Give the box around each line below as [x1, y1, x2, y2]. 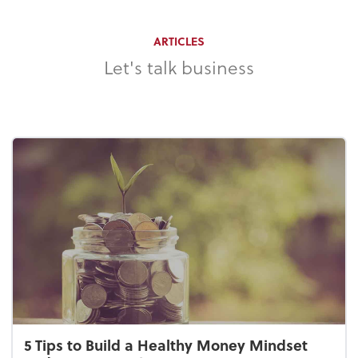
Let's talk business [104, 53, 254, 81]
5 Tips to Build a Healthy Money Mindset [24, 333, 308, 356]
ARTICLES [153, 32, 205, 50]
